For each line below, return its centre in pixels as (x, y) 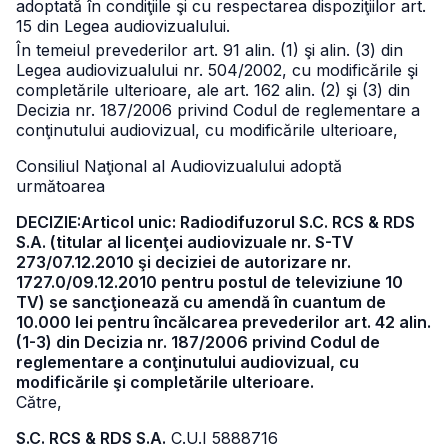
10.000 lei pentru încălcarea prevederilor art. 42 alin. (223, 322)
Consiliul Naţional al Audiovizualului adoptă (179, 166)
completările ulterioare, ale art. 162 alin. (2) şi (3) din (213, 90)
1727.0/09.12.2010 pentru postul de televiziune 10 (209, 282)
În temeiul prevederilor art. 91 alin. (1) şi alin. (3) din (209, 50)
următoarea (60, 186)
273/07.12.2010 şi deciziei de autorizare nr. (183, 262)
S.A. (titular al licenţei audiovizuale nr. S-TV (185, 242)
